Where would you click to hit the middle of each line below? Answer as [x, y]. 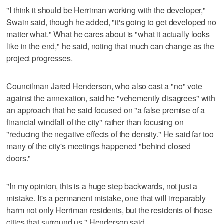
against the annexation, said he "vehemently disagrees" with [111, 98]
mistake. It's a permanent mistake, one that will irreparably [106, 198]
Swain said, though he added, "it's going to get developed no [111, 22]
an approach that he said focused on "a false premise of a [106, 110]
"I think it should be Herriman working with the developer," [106, 10]
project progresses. [40, 58]
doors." [19, 158]
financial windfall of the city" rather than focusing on [95, 122]
